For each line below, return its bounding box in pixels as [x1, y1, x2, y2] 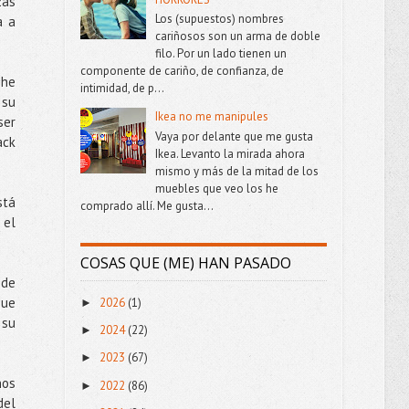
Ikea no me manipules [154, 109, 268, 125]
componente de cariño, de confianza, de [79, 63, 284, 79]
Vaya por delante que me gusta [154, 128, 313, 144]
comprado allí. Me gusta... [79, 197, 214, 214]
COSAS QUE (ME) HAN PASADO [79, 252, 291, 273]
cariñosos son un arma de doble [154, 28, 320, 45]
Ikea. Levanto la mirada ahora [154, 145, 305, 162]
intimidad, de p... [79, 80, 164, 97]
